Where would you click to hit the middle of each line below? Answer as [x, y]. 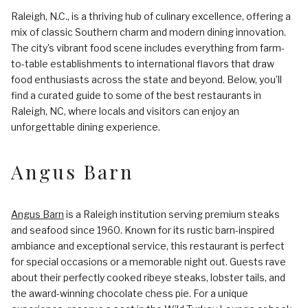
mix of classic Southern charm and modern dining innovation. [148, 32]
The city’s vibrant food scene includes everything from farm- [148, 48]
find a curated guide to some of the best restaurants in [136, 95]
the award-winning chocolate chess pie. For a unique [130, 293]
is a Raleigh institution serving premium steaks [172, 214]
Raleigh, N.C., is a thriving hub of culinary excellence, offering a [151, 16]
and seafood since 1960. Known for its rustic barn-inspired [143, 230]
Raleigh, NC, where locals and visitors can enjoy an [125, 111]
